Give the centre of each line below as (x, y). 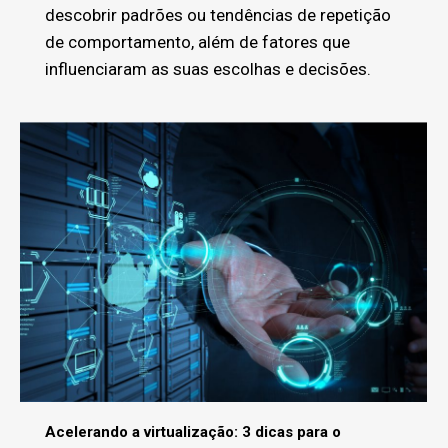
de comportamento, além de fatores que (197, 41)
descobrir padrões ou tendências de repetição (218, 14)
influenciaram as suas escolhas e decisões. (208, 68)
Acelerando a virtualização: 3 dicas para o (193, 431)
